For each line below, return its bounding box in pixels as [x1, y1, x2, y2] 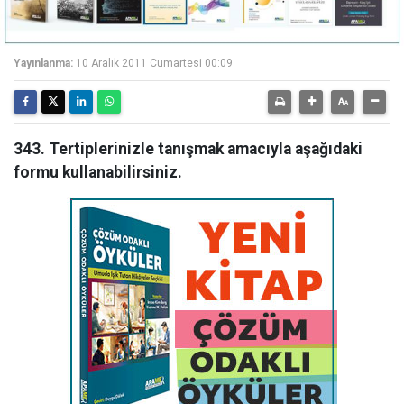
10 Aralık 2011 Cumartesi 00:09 [76, 57, 233, 69]
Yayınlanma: [14, 57, 73, 69]
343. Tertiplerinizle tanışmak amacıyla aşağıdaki [14, 140, 363, 158]
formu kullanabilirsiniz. [14, 163, 182, 181]
